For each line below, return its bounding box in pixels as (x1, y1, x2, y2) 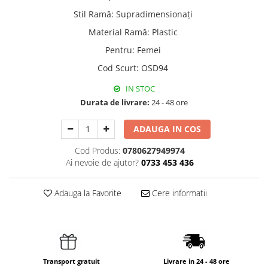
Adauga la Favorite (51, 187, 121, 199)
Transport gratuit (43, 257, 100, 266)
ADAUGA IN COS (133, 123, 202, 135)
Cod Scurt (98, 62, 136, 74)
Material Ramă (88, 26, 147, 38)
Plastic (151, 26, 178, 38)
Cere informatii (149, 187, 207, 199)
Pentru (105, 44, 132, 56)
